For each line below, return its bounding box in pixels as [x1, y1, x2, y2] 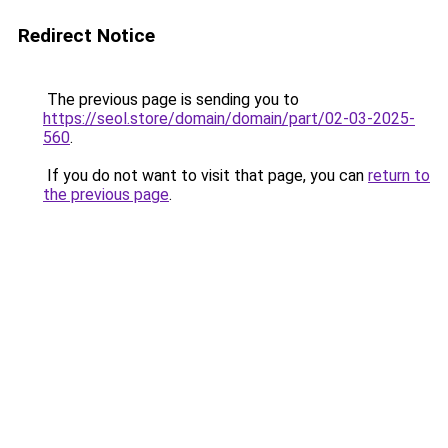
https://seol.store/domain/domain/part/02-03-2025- [43, 109, 415, 128]
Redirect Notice [18, 24, 155, 47]
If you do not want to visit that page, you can [43, 166, 368, 185]
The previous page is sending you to [43, 90, 299, 109]
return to [368, 166, 430, 185]
